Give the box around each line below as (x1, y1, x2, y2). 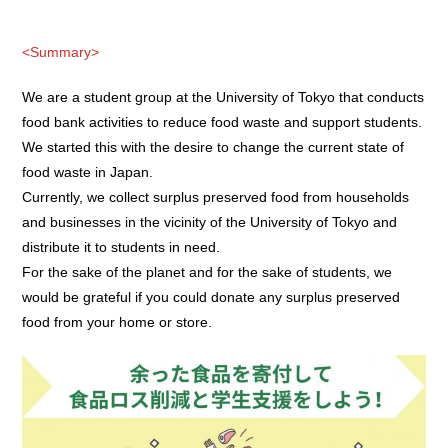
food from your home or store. (22, 315, 213, 330)
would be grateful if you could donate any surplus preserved (22, 290, 401, 305)
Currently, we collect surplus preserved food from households (22, 190, 410, 205)
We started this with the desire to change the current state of (22, 140, 405, 155)
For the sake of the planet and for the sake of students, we (22, 265, 393, 280)
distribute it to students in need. (22, 240, 221, 255)
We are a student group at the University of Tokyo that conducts (22, 90, 425, 105)
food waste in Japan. (22, 165, 154, 180)
